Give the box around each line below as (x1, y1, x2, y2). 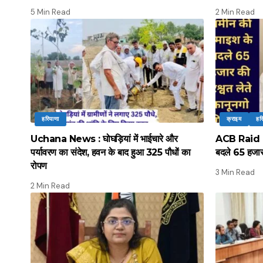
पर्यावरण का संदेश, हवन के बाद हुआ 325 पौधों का (31, 146, 191, 158)
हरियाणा (42, 114, 59, 123)
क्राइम (227, 114, 242, 123)
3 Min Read (215, 167, 255, 177)
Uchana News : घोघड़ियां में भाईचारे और (31, 133, 177, 144)
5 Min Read (31, 6, 70, 17)
